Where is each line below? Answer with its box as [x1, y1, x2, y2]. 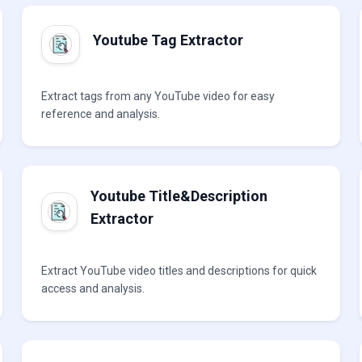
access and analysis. [40, 282, 145, 295]
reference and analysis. [40, 107, 160, 120]
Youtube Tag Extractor [92, 32, 243, 48]
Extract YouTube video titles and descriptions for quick [40, 264, 317, 277]
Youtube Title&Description [90, 187, 268, 204]
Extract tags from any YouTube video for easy [40, 90, 275, 103]
